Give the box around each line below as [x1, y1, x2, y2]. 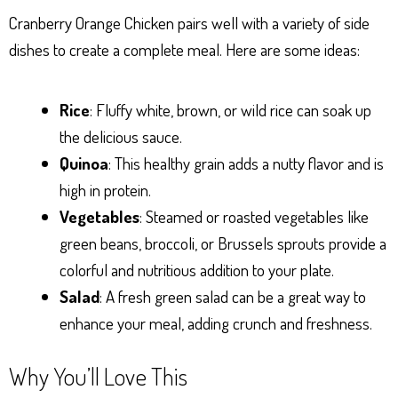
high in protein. [60, 178, 151, 201]
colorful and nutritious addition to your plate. [60, 258, 334, 281]
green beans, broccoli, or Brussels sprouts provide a [60, 231, 386, 254]
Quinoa [60, 151, 108, 174]
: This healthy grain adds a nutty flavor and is [108, 151, 384, 174]
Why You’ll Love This [9, 361, 187, 392]
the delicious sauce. [60, 124, 182, 147]
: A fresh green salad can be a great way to [99, 284, 366, 307]
